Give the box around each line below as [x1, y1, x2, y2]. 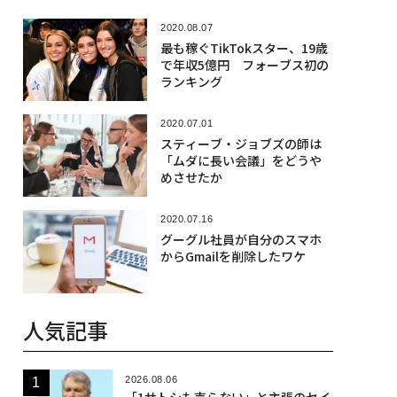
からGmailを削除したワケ [160, 247, 306, 266]
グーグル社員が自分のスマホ [160, 230, 322, 249]
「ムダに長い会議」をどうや [160, 151, 322, 169]
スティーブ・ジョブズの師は [160, 134, 322, 152]
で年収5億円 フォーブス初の [160, 55, 329, 74]
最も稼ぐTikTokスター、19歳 [160, 38, 328, 57]
